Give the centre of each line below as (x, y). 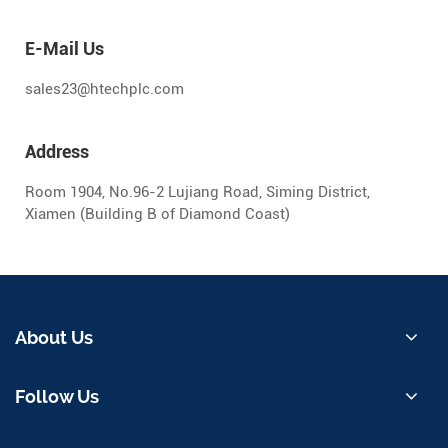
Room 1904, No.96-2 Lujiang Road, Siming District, (197, 192)
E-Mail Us (64, 49)
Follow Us (57, 397)
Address (57, 152)
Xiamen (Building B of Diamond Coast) (157, 214)
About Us (54, 338)
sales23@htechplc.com (104, 89)
